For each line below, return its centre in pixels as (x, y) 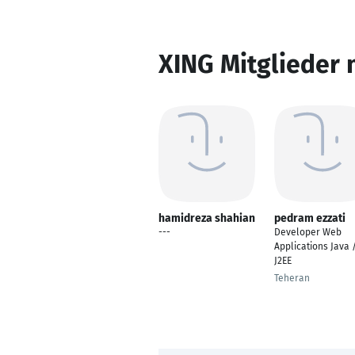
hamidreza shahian (207, 218)
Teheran (292, 278)
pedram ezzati (310, 218)
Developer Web (308, 232)
